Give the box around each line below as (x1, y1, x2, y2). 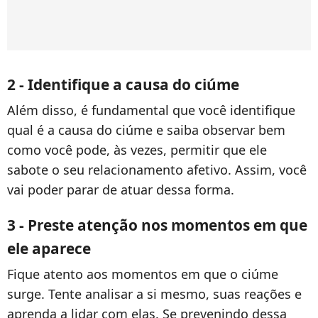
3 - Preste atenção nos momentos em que (7, 215, 307, 236)
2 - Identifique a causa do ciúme (7, 75, 239, 95)
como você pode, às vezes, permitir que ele (7, 141, 267, 159)
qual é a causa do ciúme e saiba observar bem (7, 121, 285, 139)
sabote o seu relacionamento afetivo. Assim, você (7, 161, 307, 179)
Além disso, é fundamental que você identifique (7, 102, 295, 119)
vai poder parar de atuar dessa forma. (7, 181, 234, 199)
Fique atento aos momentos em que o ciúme (7, 265, 278, 283)
